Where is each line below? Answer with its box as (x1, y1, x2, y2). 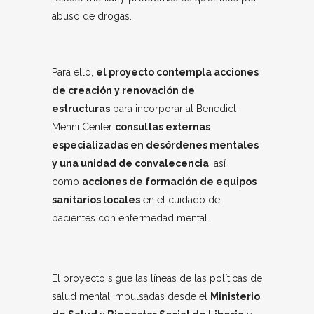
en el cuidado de (140, 193, 220, 205)
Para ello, (52, 66, 96, 78)
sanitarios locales (52, 193, 140, 205)
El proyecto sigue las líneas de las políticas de (52, 272, 262, 284)
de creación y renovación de (52, 84, 195, 96)
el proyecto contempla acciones (96, 66, 259, 78)
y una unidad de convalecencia (52, 157, 209, 169)
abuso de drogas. (52, 10, 132, 22)
